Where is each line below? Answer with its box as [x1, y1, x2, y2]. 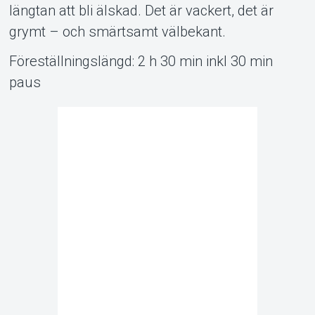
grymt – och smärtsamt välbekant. [8, 22, 226, 40]
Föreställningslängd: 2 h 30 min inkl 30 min [8, 52, 273, 70]
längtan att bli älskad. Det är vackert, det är [8, 1, 274, 19]
